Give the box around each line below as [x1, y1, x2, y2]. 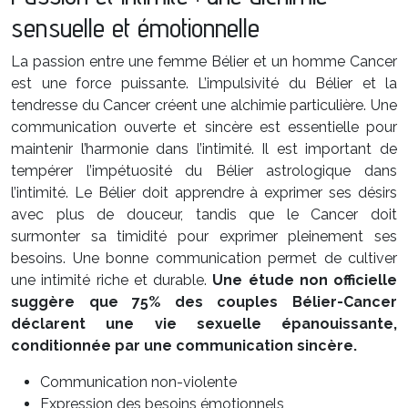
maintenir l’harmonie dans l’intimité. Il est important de [11, 140, 397, 158]
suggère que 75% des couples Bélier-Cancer [11, 293, 397, 311]
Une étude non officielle [212, 271, 397, 289]
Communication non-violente [40, 373, 237, 391]
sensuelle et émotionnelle [11, 11, 260, 44]
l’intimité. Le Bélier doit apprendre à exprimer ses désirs [11, 184, 397, 201]
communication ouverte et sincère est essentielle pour [11, 118, 397, 136]
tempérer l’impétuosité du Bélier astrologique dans [11, 162, 397, 179]
